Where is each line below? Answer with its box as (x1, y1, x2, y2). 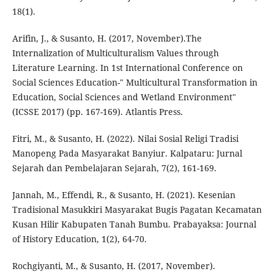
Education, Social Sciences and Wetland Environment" (12, 91, 236, 103)
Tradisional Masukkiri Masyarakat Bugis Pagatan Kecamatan (12, 204, 262, 216)
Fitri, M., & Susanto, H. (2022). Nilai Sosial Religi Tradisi (12, 133, 239, 145)
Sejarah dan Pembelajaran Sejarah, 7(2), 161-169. (12, 162, 217, 174)
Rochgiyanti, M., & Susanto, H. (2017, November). (12, 260, 215, 272)
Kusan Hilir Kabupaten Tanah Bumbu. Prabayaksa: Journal (12, 218, 256, 231)
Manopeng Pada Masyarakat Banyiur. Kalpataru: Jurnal (12, 147, 242, 160)
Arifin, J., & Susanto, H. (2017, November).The (12, 32, 202, 45)
